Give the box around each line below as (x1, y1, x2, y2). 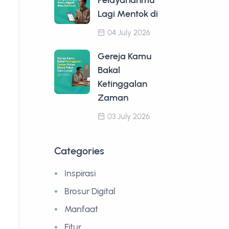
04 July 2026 (107, 28, 150, 37)
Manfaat (64, 204, 98, 214)
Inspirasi (64, 168, 96, 178)
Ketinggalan (98, 78, 147, 89)
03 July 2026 (107, 112, 150, 121)
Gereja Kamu (98, 51, 152, 62)
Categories (54, 145, 104, 157)
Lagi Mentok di (98, 8, 158, 19)
